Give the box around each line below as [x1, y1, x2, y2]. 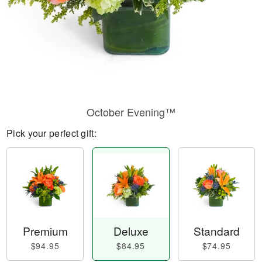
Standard [193, 223, 240, 239]
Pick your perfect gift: [6, 126, 96, 140]
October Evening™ [87, 104, 175, 119]
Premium [22, 223, 68, 239]
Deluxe [113, 223, 149, 239]
